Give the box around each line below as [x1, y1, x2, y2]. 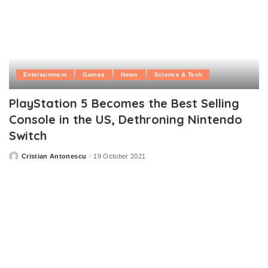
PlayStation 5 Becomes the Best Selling [9, 96, 239, 111]
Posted [8, 154, 32, 162]
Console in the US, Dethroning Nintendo [9, 112, 242, 127]
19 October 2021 [93, 152, 146, 160]
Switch [9, 128, 47, 144]
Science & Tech [154, 71, 203, 78]
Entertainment [23, 71, 67, 78]
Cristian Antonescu [22, 152, 87, 160]
